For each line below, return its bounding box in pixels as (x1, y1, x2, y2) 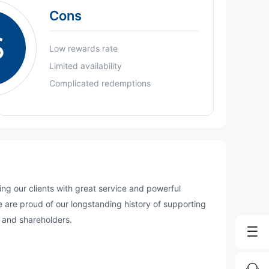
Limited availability (49, 61, 122, 71)
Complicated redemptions (49, 78, 151, 88)
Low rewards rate (49, 43, 118, 53)
